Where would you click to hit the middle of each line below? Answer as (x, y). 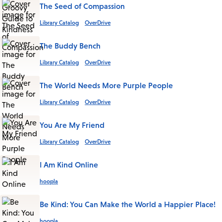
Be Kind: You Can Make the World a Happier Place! (128, 204)
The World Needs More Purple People (106, 85)
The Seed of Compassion (82, 6)
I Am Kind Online (69, 164)
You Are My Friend (72, 125)
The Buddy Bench (70, 45)
